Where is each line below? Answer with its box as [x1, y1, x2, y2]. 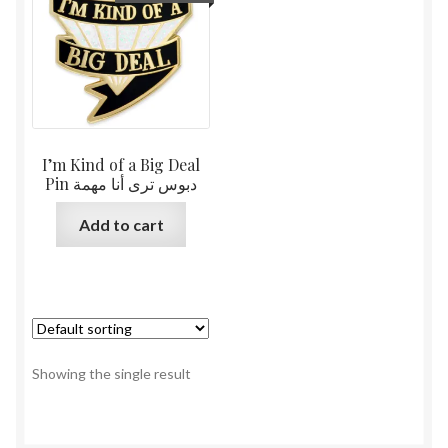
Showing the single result [32, 364, 191, 382]
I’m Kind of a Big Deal [42, 154, 201, 176]
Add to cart [78, 214, 164, 234]
